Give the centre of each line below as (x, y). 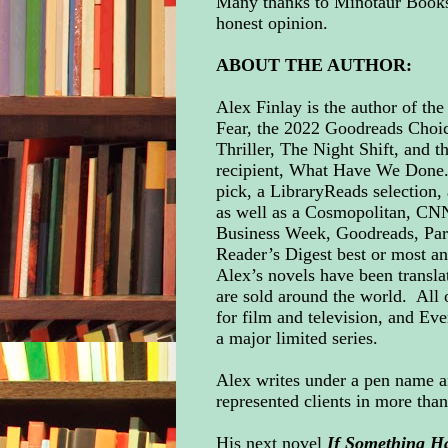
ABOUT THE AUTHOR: (313, 64)
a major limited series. (301, 337)
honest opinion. (271, 22)
